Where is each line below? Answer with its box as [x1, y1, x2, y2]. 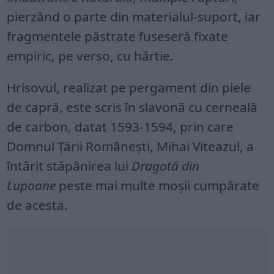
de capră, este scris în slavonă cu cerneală [7, 98, 258, 116]
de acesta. [7, 196, 68, 213]
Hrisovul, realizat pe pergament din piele [7, 79, 251, 96]
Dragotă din [131, 157, 200, 174]
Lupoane [7, 177, 56, 194]
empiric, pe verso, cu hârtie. [7, 47, 174, 64]
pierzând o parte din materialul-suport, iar [7, 8, 261, 25]
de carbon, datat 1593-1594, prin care [7, 118, 234, 135]
